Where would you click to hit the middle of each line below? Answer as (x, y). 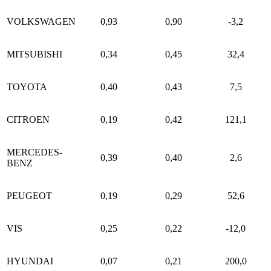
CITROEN (28, 119)
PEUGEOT (29, 195)
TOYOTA (27, 87)
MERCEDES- (34, 152)
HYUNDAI (30, 261)
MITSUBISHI (34, 54)
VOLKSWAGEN (41, 21)
